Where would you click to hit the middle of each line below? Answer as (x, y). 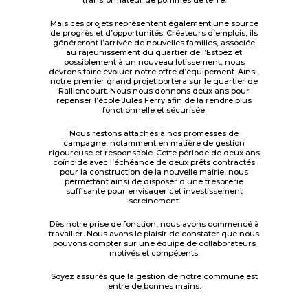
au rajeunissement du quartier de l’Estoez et (154, 53)
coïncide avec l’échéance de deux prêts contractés (154, 163)
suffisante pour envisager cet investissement (154, 191)
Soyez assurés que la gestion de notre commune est (154, 277)
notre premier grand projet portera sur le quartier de (154, 81)
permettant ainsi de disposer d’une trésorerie (154, 182)
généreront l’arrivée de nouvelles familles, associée (154, 43)
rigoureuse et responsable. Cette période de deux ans (154, 153)
